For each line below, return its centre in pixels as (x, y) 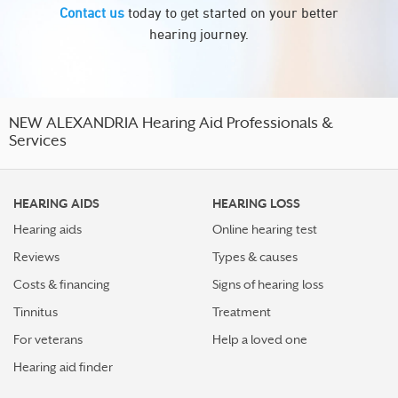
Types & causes (255, 257)
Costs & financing (62, 284)
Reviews (36, 257)
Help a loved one (260, 339)
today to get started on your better (231, 12)
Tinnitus (36, 312)
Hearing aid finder (63, 367)
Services (38, 142)
